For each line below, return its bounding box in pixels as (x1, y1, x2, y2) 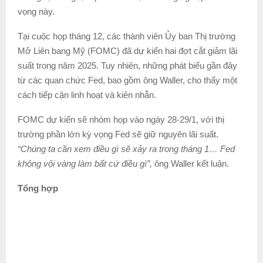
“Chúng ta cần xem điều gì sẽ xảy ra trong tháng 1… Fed (18, 143, 235, 154)
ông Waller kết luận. (152, 158, 229, 168)
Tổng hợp (18, 183, 58, 193)
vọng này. (18, 6, 55, 16)
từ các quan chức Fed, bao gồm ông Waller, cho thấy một (18, 75, 237, 85)
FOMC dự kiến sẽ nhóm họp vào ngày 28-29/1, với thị (18, 114, 224, 124)
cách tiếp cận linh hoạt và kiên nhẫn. (18, 89, 156, 100)
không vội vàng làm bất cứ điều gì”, (18, 158, 152, 168)
